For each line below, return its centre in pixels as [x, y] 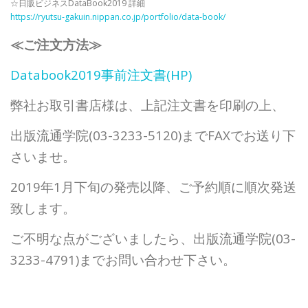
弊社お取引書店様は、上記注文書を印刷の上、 [147, 104]
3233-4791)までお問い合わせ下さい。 [123, 260]
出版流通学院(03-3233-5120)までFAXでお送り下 [153, 135]
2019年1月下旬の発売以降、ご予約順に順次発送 [153, 187]
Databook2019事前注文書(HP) [101, 74]
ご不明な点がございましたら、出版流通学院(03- [153, 239]
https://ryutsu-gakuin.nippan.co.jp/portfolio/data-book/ [118, 17]
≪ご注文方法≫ [56, 44]
